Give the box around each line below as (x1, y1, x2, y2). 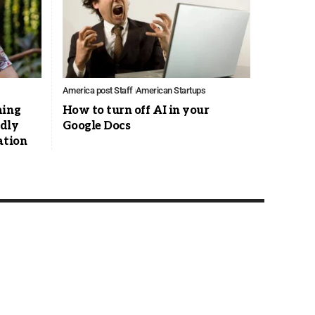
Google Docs (62, 120, 131, 134)
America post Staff (62, 85, 133, 96)
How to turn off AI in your (62, 104, 210, 118)
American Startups (135, 85, 206, 96)
